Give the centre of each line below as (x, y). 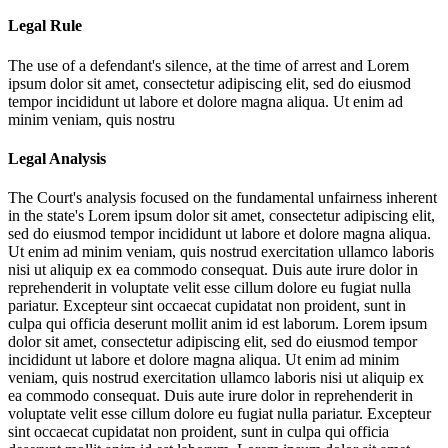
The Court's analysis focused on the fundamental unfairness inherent (222, 198)
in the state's (48, 216)
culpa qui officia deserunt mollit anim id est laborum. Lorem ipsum (217, 324)
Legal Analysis (57, 158)
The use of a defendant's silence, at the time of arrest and (187, 65)
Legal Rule (45, 26)
